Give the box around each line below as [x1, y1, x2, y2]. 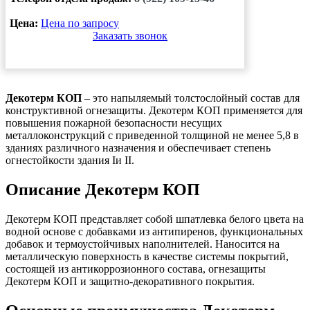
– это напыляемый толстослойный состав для [82, 91, 300, 104]
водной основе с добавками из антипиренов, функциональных [6, 225, 303, 237]
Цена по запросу [41, 17, 119, 29]
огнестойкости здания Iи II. [6, 154, 134, 166]
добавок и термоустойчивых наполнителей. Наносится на [6, 237, 280, 250]
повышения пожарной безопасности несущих [6, 116, 222, 129]
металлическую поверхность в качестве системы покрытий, [6, 250, 289, 262]
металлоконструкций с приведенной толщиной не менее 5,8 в [6, 129, 299, 141]
